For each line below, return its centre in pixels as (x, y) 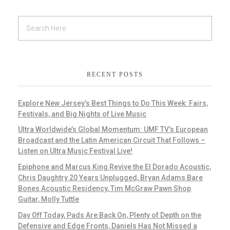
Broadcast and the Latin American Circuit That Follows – (112, 140)
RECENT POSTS (115, 75)
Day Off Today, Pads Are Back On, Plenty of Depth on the (110, 215)
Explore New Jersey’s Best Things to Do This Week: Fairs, (113, 103)
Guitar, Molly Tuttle (49, 199)
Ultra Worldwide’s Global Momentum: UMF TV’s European (113, 130)
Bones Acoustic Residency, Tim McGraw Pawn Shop (104, 189)
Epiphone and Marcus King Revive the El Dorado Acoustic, (114, 167)
